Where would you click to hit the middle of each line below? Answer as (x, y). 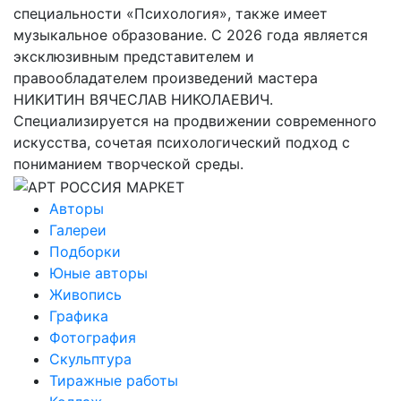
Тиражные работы (114, 380)
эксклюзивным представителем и (134, 56)
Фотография (93, 337)
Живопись (85, 294)
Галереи (78, 230)
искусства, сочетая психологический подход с (182, 142)
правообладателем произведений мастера (166, 77)
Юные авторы (98, 273)
